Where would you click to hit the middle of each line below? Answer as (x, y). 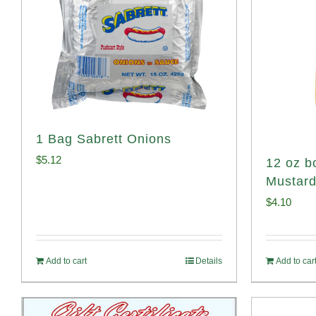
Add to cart (66, 261)
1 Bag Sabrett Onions (104, 139)
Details (209, 261)
